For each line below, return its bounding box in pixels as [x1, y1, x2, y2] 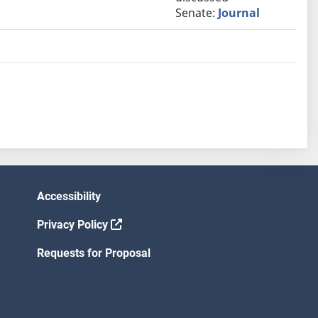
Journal [218, 5, 261, 21]
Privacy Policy [37, 218, 111, 232]
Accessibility [37, 190, 101, 204]
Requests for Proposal [37, 246, 150, 261]
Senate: [175, 5, 219, 21]
